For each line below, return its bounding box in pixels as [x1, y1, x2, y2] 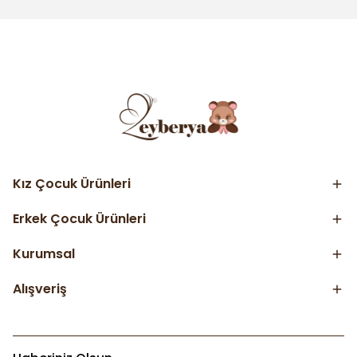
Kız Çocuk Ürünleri [13, 175, 131, 193]
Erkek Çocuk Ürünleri [13, 210, 146, 228]
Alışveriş [13, 280, 67, 298]
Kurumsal [13, 245, 75, 263]
